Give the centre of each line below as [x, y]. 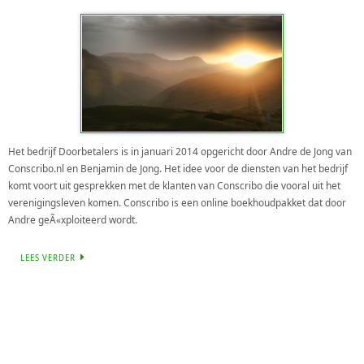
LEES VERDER [48, 258]
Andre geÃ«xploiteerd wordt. [73, 220]
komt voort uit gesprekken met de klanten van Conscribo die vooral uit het [174, 186]
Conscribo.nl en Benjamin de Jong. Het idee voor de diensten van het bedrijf [178, 169]
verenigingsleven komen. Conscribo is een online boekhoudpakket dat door [177, 203]
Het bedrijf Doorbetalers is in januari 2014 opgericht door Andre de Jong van [180, 152]
